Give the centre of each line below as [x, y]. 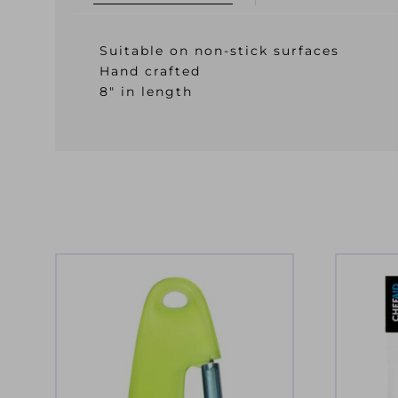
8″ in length [146, 92]
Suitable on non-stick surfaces [219, 51]
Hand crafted [150, 71]
